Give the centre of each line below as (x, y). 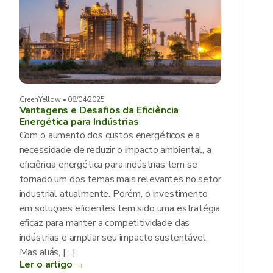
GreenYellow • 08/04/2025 (62, 99)
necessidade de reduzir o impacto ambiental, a (115, 150)
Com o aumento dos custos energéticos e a (110, 135)
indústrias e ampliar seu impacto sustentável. (113, 238)
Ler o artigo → (52, 264)
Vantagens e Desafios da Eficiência (99, 110)
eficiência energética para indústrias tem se (108, 165)
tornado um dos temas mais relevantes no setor (120, 179)
